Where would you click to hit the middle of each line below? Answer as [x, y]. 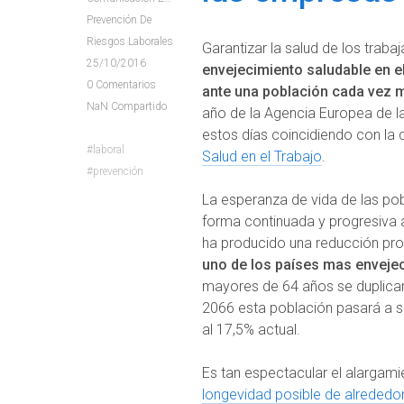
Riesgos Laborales [130, 41]
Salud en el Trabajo [262, 156]
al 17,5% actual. [251, 329]
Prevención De [119, 19]
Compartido [138, 106]
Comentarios [126, 84]
